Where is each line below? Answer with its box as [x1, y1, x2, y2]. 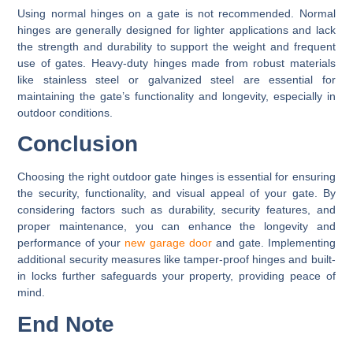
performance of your [17, 236, 125, 250]
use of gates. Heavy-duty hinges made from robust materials [17, 56, 336, 69]
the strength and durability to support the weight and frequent [17, 39, 336, 53]
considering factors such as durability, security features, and [17, 203, 336, 217]
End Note [17, 311, 115, 336]
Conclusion [17, 132, 139, 157]
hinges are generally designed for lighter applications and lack [17, 23, 336, 36]
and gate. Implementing [211, 236, 336, 250]
